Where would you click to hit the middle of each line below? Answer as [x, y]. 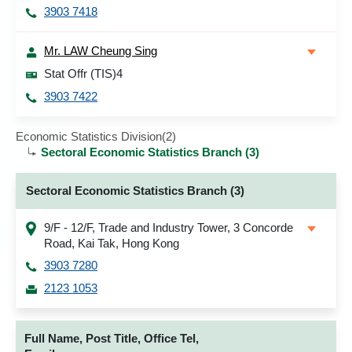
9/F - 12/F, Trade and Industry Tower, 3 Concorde [169, 227]
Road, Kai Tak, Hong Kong [112, 243]
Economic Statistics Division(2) [96, 136]
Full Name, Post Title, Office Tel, [112, 338]
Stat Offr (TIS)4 [83, 73]
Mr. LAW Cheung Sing [101, 51]
